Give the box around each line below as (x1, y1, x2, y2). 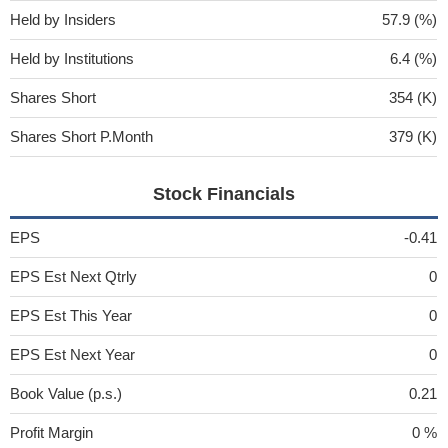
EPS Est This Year (10, 306, 132, 324)
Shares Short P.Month (10, 127, 153, 145)
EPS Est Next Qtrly (10, 267, 137, 285)
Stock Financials (152, 183, 295, 204)
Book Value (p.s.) (10, 384, 122, 402)
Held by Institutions (10, 49, 134, 67)
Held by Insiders (10, 10, 116, 28)
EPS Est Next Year (10, 345, 135, 363)
